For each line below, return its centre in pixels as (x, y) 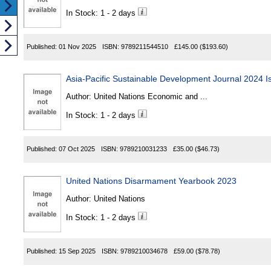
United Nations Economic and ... (204, 97)
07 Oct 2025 (77, 149)
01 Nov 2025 (77, 47)
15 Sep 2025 (77, 251)
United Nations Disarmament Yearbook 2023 (151, 181)
